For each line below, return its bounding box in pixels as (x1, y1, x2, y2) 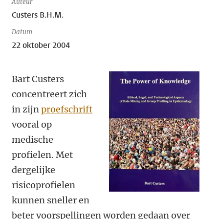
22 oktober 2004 (12, 40, 70, 50)
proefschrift (41, 104, 92, 115)
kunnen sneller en (12, 195, 89, 206)
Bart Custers (12, 73, 64, 85)
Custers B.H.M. (12, 10, 64, 20)
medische (12, 134, 53, 145)
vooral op (12, 119, 52, 130)
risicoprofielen (12, 179, 75, 191)
